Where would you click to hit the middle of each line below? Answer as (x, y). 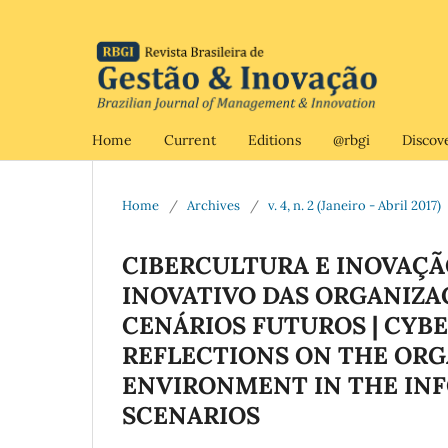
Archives (213, 205)
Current (190, 139)
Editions (274, 139)
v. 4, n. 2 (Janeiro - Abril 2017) (354, 205)
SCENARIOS (191, 415)
